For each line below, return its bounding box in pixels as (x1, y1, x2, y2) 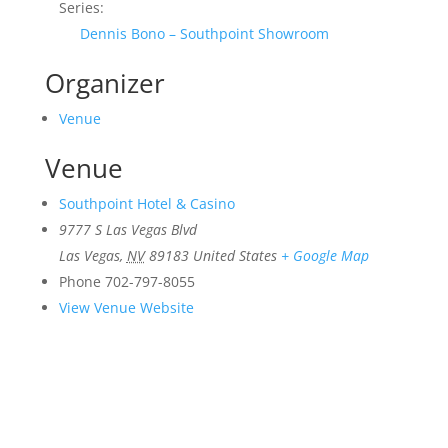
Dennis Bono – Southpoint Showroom (79, 24, 329, 43)
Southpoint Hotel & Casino (58, 194, 235, 213)
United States (192, 246, 277, 265)
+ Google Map (280, 246, 369, 265)
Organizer (44, 65, 165, 101)
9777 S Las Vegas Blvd (58, 220, 197, 239)
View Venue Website (58, 298, 194, 317)
